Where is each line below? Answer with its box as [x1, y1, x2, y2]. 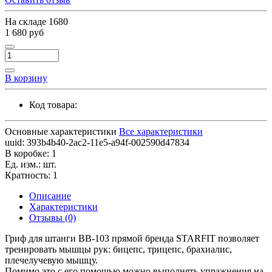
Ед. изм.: [5, 158, 41, 169]
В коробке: [5, 148, 49, 158]
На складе [5, 16, 49, 27]
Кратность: [5, 169, 50, 180]
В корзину [5, 72, 47, 83]
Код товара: [29, 99, 77, 110]
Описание [29, 190, 71, 201]
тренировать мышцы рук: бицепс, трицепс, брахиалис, [5, 243, 232, 254]
